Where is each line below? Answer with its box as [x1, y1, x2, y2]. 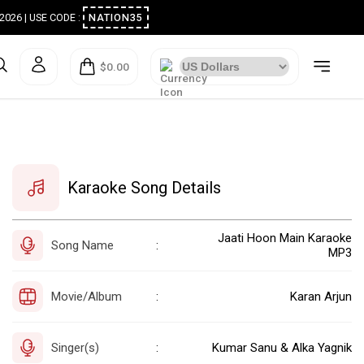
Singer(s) [51, 340, 99, 355]
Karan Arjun [290, 288, 352, 304]
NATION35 [114, 11, 171, 24]
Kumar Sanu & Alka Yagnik [212, 340, 352, 355]
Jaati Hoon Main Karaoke [218, 230, 352, 245]
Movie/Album [51, 288, 122, 304]
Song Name [51, 237, 114, 253]
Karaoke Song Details [67, 177, 221, 197]
